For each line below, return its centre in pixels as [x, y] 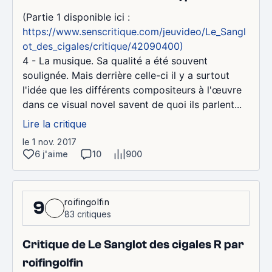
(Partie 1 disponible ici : [76, 17]
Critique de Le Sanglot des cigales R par [133, 244]
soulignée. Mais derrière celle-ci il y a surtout [126, 75]
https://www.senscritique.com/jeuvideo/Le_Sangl [134, 32]
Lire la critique [55, 124]
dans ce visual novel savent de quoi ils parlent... [132, 104]
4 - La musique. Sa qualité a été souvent [115, 61]
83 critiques [88, 214]
